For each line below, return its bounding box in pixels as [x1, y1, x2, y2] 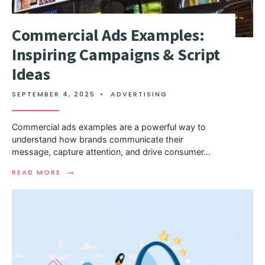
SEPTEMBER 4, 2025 [12, 89, 95, 99]
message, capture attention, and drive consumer [12, 147, 203, 157]
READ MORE [12, 167, 61, 177]
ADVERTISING [111, 89, 167, 99]
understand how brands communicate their [12, 134, 183, 145]
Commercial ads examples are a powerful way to [12, 122, 206, 132]
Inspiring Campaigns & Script [12, 44, 221, 66]
